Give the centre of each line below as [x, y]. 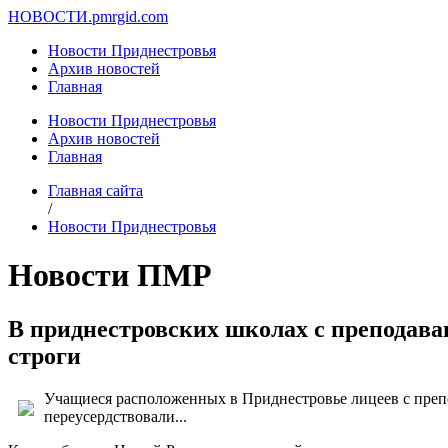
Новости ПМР [110, 275]
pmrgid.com [130, 16]
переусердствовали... [115, 416]
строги [44, 355]
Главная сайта [95, 190]
